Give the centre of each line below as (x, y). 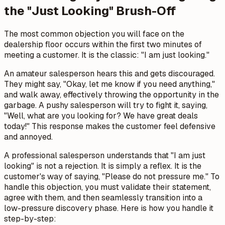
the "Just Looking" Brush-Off (90, 11)
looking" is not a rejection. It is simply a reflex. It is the (103, 166)
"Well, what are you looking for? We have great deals (101, 116)
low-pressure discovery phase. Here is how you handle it (109, 208)
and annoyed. (28, 137)
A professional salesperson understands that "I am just (105, 156)
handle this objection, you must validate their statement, (107, 187)
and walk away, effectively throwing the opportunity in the (111, 95)
